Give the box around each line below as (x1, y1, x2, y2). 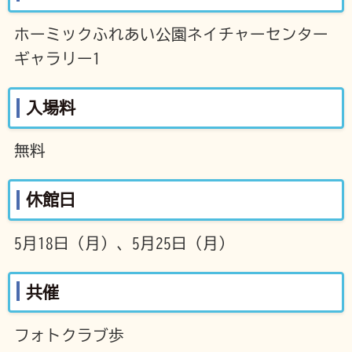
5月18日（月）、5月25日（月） (13, 235, 234, 251)
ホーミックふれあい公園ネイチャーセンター (13, 27, 328, 42)
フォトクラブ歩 (13, 327, 124, 343)
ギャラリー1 (13, 51, 101, 67)
